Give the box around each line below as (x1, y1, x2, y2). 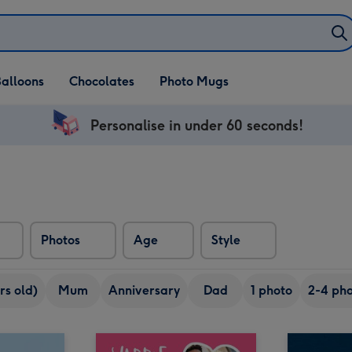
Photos (41, 233, 80, 247)
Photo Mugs (159, 74, 229, 89)
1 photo (251, 283, 292, 298)
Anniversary (108, 283, 180, 298)
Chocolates (69, 74, 134, 89)
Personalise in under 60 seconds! (90, 116, 303, 134)
